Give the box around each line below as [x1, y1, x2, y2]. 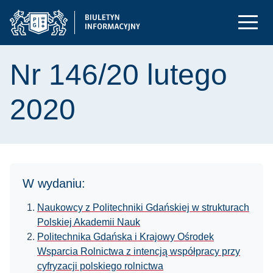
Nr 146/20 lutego [10, 58, 227, 91]
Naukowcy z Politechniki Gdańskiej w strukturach [37, 202, 249, 213]
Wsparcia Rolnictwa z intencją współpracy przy [37, 246, 240, 257]
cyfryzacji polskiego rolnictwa [37, 261, 163, 271]
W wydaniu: [23, 177, 85, 190]
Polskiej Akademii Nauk [37, 217, 140, 227]
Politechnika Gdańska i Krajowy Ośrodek [37, 232, 214, 242]
